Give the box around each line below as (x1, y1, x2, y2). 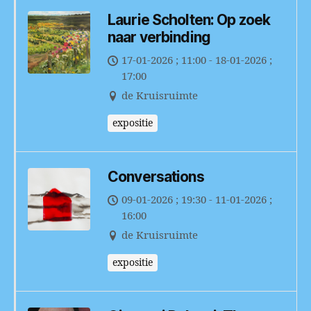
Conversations (108, 167, 204, 185)
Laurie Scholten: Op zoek (108, 10, 271, 28)
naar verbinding (108, 28, 210, 46)
